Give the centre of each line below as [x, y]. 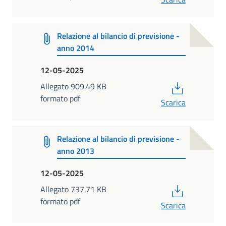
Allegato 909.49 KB [73, 86]
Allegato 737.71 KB [73, 189]
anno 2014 [76, 48]
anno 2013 [76, 151]
